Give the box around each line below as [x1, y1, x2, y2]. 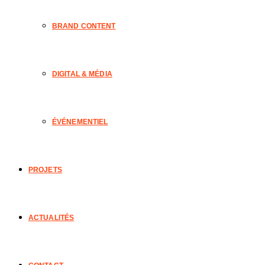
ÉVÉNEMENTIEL [52, 118, 108, 126]
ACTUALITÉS [28, 214, 75, 222]
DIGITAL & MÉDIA [52, 70, 112, 78]
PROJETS [28, 166, 62, 174]
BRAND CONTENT [52, 22, 116, 30]
